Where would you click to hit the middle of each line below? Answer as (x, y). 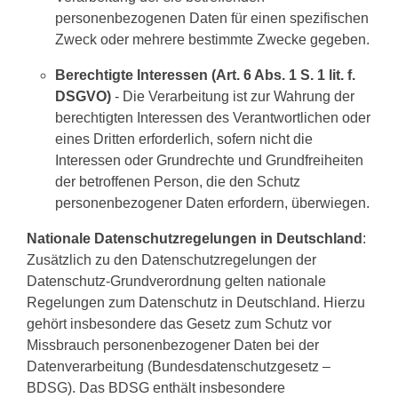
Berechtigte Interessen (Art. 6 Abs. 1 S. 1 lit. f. (205, 75)
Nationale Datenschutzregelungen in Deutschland (195, 239)
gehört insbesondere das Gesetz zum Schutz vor (179, 324)
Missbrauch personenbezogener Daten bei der (173, 345)
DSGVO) (83, 96)
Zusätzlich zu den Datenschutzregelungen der (171, 260)
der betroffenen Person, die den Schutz (178, 182)
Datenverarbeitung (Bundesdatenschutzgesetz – (179, 366)
